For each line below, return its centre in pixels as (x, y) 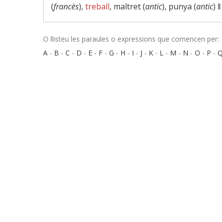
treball (97, 6)
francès (66, 6)
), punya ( (179, 6)
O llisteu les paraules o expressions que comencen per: (131, 39)
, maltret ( (127, 6)
